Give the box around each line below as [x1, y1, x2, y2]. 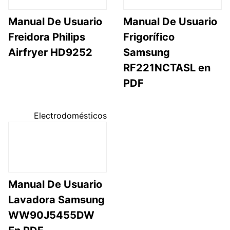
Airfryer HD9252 [8, 46, 92, 59]
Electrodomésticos [34, 110, 107, 121]
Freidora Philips [8, 30, 85, 43]
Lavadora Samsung [8, 194, 105, 206]
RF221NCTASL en [123, 61, 210, 74]
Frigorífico [123, 30, 175, 43]
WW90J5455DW [8, 209, 94, 222]
